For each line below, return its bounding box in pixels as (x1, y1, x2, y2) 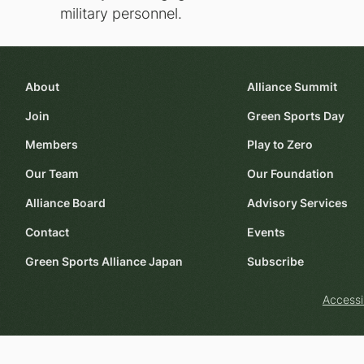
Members (24, 138, 78, 152)
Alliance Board (24, 197, 106, 210)
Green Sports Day (247, 109, 345, 123)
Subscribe (247, 254, 305, 268)
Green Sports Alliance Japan (24, 254, 183, 268)
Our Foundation (247, 167, 335, 181)
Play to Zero (247, 138, 314, 152)
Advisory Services (247, 197, 349, 210)
